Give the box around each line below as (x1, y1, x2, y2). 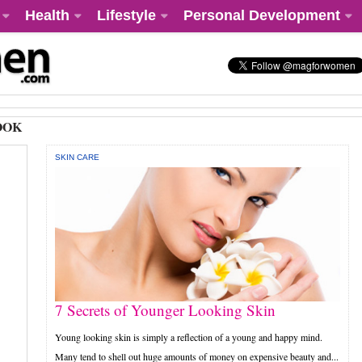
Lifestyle (97, 7, 156, 23)
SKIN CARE (55, 153, 100, 162)
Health (25, 7, 69, 23)
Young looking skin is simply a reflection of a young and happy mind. (55, 330, 323, 344)
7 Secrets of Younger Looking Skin (55, 300, 276, 321)
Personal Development (183, 7, 340, 23)
